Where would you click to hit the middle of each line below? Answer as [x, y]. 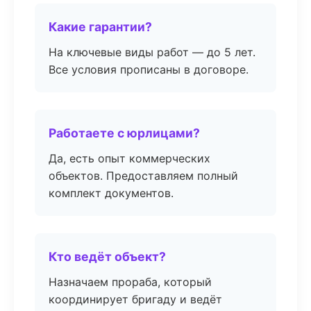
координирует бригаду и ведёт [135, 299]
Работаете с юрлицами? [124, 133]
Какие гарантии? [100, 27]
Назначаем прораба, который [130, 282]
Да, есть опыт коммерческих [129, 158]
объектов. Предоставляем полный [143, 176]
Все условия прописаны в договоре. [149, 69]
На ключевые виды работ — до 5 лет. [152, 52]
